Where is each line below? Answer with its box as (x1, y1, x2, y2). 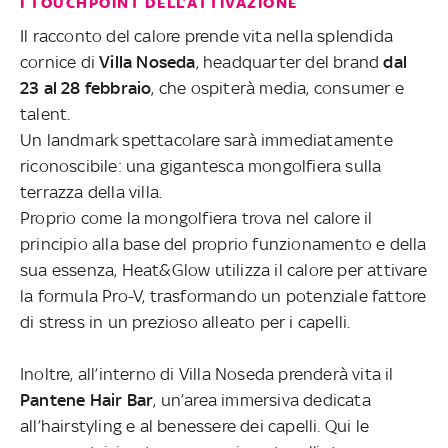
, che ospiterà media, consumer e (151, 78, 404, 99)
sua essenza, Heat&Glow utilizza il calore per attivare (20, 260, 427, 281)
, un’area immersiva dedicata (153, 390, 371, 411)
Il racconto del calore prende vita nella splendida (20, 26, 394, 47)
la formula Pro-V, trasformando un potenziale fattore (20, 286, 427, 307)
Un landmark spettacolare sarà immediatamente (20, 130, 393, 151)
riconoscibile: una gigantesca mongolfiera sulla (20, 156, 382, 177)
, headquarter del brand (195, 52, 384, 73)
